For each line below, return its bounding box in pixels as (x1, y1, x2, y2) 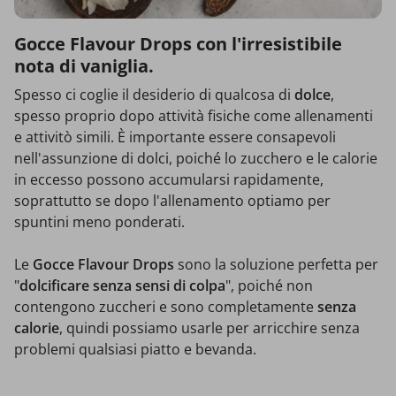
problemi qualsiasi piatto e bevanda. (14, 339, 256, 359)
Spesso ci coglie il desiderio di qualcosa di (14, 84, 294, 104)
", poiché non (225, 275, 313, 295)
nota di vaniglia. (14, 53, 154, 78)
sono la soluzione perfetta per (174, 254, 378, 274)
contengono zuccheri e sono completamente (14, 296, 317, 316)
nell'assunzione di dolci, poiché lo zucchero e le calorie (14, 148, 377, 168)
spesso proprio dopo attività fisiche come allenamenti (14, 105, 373, 126)
